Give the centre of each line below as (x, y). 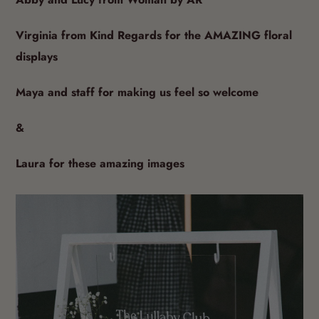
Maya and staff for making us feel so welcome (137, 102)
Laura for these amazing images (100, 173)
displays (37, 66)
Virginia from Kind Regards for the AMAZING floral (154, 45)
